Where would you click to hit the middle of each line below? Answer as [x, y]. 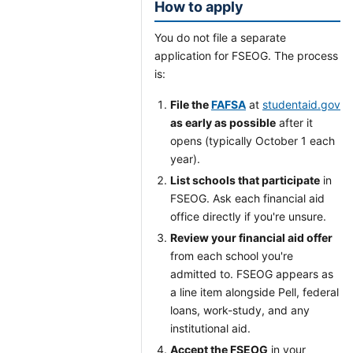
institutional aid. [210, 328]
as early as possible [223, 123]
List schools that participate [245, 180]
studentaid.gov [301, 104]
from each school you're [232, 256]
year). [185, 159]
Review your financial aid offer [251, 238]
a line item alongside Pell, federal [255, 292]
